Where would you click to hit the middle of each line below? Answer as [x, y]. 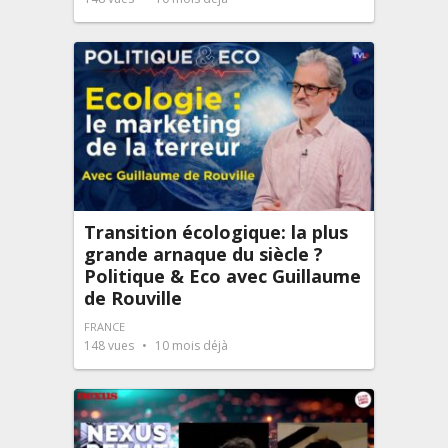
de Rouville [133, 297]
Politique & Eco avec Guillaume [222, 275]
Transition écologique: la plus [216, 231]
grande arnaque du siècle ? [203, 253]
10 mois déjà [190, 345]
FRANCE [104, 326]
